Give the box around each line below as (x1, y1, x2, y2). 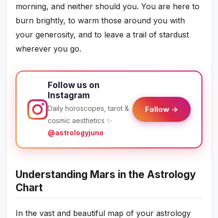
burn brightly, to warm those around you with (16, 16, 185, 26)
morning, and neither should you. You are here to (16, 1, 200, 12)
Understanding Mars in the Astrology (16, 168, 197, 181)
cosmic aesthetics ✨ (48, 116, 113, 125)
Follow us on (48, 80, 100, 91)
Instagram (48, 91, 91, 101)
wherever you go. (16, 44, 82, 54)
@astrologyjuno (48, 128, 104, 137)
